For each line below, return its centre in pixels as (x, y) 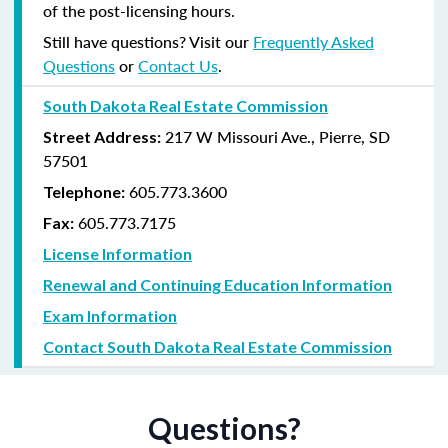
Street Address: (102, 136)
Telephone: (84, 191)
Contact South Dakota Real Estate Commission (217, 346)
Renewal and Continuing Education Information (217, 284)
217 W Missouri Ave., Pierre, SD (277, 136)
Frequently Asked (313, 41)
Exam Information (110, 315)
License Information (117, 253)
